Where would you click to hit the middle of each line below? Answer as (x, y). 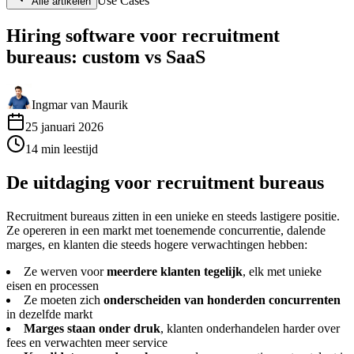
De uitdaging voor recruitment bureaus (165, 182)
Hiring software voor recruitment (143, 35)
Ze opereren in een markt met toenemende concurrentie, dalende (166, 230)
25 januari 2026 (64, 126)
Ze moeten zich (64, 299)
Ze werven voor (65, 271)
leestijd (81, 149)
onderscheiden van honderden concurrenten (222, 299)
